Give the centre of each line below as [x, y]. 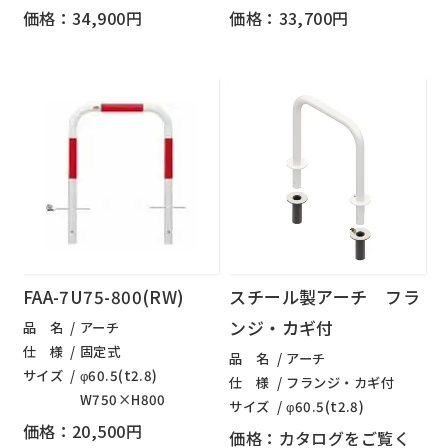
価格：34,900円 [82, 18]
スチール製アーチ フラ [325, 297]
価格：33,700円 [289, 18]
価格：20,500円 [82, 430]
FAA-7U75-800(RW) [103, 297]
